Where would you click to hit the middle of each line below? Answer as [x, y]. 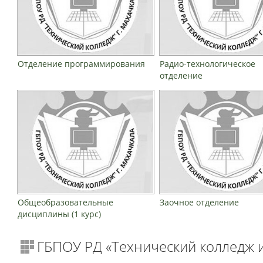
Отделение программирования [81, 63]
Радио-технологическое [208, 63]
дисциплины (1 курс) [59, 214]
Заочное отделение [200, 203]
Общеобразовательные [65, 203]
